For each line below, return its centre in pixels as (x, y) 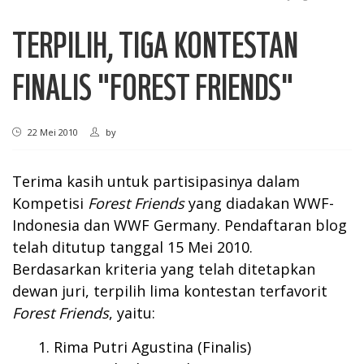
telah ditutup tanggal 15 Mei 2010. (132, 247)
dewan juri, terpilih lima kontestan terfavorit (170, 291)
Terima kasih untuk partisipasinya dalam (156, 181)
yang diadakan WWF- (259, 203)
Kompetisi (50, 203)
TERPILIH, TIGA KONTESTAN (155, 43)
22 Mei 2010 (52, 132)
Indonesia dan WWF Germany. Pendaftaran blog (180, 225)
